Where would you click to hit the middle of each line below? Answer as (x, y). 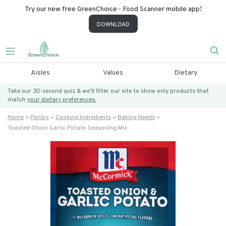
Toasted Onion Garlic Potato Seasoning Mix (67, 128)
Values (113, 73)
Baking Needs (136, 118)
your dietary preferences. (62, 100)
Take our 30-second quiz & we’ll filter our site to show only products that (108, 91)
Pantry (40, 118)
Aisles (40, 73)
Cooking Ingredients (83, 118)
